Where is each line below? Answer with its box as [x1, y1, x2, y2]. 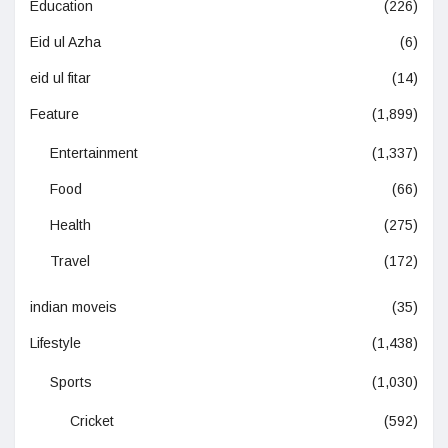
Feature [30, 106, 79, 123]
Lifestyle [30, 335, 81, 352]
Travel [50, 253, 90, 270]
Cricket [70, 413, 114, 430]
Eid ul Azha [30, 34, 101, 51]
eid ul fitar [30, 70, 91, 87]
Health [50, 217, 91, 234]
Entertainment [50, 145, 138, 162]
